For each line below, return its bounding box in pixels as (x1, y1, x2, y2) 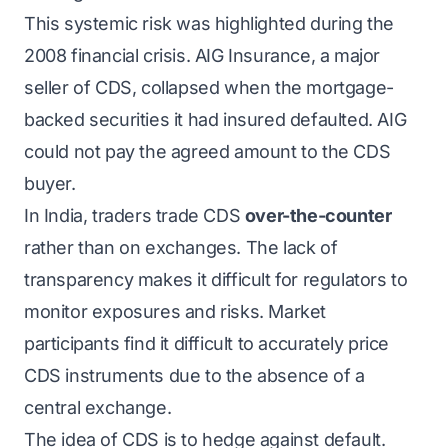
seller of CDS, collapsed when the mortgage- (24, 77, 394, 98)
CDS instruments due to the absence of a (24, 365, 365, 386)
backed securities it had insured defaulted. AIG (24, 109, 407, 130)
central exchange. (24, 397, 172, 418)
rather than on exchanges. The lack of (24, 237, 338, 258)
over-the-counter (244, 205, 392, 226)
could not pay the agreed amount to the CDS (24, 141, 391, 162)
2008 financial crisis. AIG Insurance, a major (24, 45, 381, 66)
